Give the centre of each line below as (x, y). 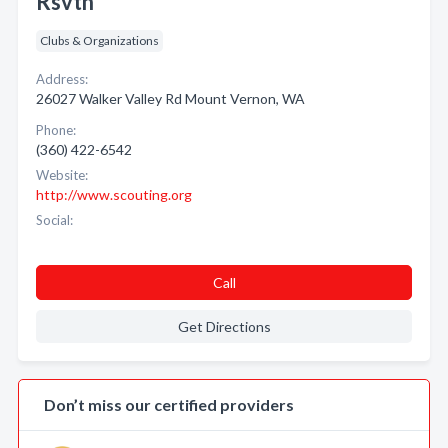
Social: (54, 220)
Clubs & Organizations (99, 40)
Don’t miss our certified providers (169, 404)
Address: (62, 79)
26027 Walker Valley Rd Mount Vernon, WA (170, 98)
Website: (62, 175)
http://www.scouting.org (114, 194)
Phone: (56, 130)
